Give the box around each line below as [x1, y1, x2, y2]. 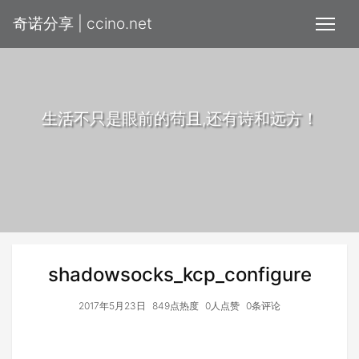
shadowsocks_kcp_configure [47, 263, 312, 286]
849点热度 [152, 300, 199, 312]
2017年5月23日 [79, 300, 146, 312]
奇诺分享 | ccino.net [13, 14, 152, 33]
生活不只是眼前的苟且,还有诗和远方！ [41, 108, 318, 128]
